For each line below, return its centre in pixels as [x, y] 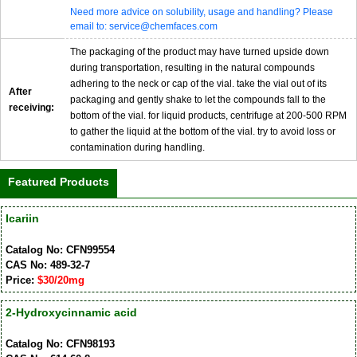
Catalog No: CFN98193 [60, 344]
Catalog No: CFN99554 [60, 250]
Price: [21, 280]
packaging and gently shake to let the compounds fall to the [198, 99]
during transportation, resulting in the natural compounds [192, 67]
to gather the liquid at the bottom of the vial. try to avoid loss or [203, 131]
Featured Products [59, 181]
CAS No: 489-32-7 [47, 265]
